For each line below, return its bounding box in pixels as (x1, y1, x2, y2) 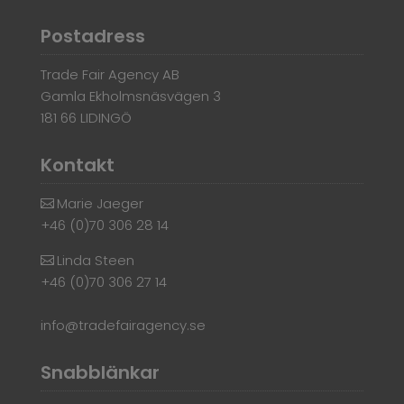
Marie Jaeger (56, 193, 143, 213)
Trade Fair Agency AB (40, 64, 179, 84)
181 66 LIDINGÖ (40, 107, 132, 127)
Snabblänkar (40, 359, 160, 385)
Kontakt (40, 151, 115, 178)
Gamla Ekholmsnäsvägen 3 (40, 86, 221, 106)
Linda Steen (56, 250, 134, 270)
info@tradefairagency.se (40, 315, 206, 335)
